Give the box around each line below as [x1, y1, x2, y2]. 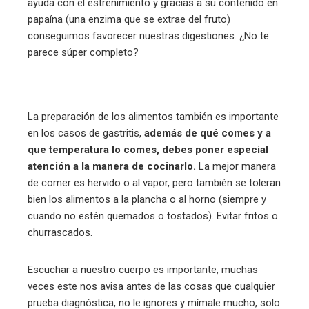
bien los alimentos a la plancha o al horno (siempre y [28, 193, 266, 206]
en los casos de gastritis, [28, 127, 144, 140]
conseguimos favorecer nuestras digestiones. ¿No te [28, 30, 269, 43]
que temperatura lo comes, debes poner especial [28, 143, 268, 157]
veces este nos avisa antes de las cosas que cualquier [28, 280, 275, 293]
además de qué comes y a [144, 127, 271, 140]
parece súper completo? [28, 46, 139, 59]
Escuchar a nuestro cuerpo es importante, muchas [28, 263, 258, 277]
